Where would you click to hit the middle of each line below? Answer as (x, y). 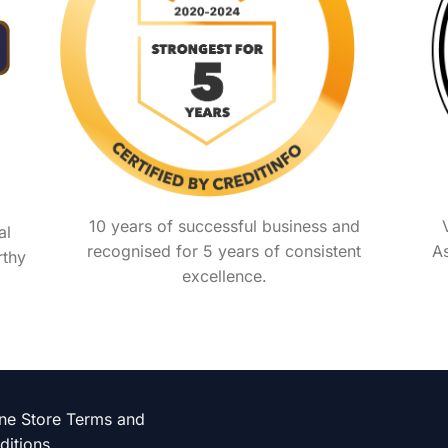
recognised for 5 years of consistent (224, 250)
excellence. (224, 275)
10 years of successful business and (224, 225)
